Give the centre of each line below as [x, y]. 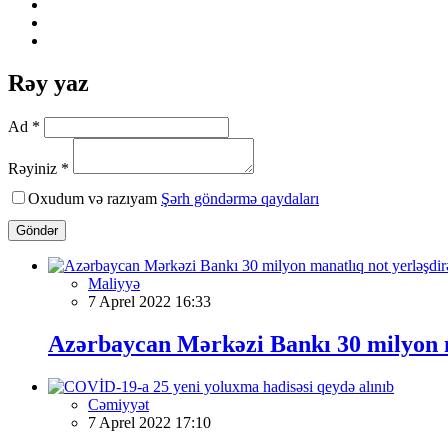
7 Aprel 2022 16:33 [149, 301]
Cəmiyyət [118, 404]
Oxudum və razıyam [94, 198]
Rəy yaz [48, 82]
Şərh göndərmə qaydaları [240, 198]
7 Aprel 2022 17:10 [149, 422]
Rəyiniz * [38, 168]
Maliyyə [114, 283]
